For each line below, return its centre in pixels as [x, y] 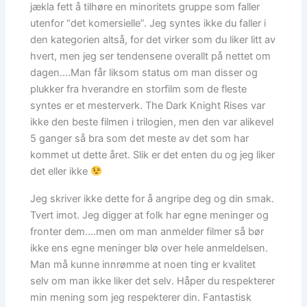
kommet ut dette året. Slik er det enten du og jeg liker [153, 155]
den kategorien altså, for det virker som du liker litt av [153, 39]
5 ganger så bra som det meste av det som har [140, 138]
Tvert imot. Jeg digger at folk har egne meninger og [150, 215]
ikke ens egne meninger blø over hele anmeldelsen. [149, 248]
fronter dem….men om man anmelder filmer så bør [147, 231]
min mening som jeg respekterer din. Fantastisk [141, 297]
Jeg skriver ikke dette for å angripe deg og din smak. [152, 198]
